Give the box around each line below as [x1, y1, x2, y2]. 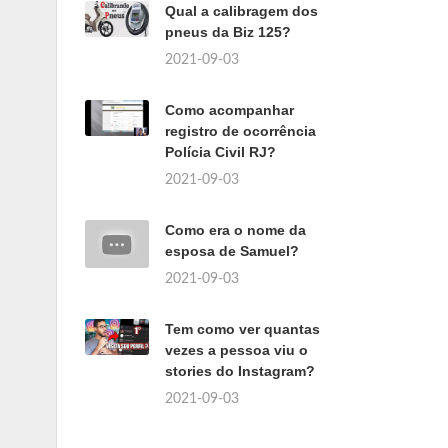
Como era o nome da [165, 222, 306, 238]
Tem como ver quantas [165, 321, 320, 337]
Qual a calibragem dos [165, 3, 318, 19]
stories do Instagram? [165, 363, 315, 379]
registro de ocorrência [165, 123, 316, 139]
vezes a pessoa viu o [165, 342, 308, 358]
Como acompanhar [165, 102, 294, 118]
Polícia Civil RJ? [165, 144, 276, 160]
